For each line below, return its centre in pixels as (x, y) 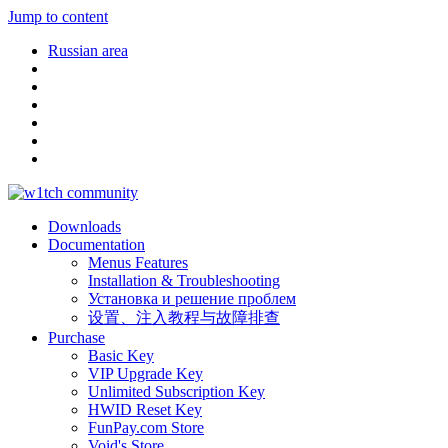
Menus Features (138, 262)
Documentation (96, 244)
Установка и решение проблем (192, 298)
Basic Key (121, 355)
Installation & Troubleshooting (184, 280)
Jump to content (58, 16)
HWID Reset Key (145, 409)
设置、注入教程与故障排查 (184, 317)
